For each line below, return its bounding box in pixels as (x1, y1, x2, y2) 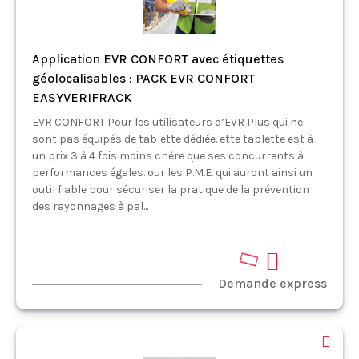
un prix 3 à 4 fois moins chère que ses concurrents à (32, 148, 304, 163)
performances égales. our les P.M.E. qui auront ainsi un (32, 165, 313, 179)
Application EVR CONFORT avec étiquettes (32, 50, 284, 67)
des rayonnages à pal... (32, 199, 148, 213)
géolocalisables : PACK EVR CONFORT (32, 70, 255, 86)
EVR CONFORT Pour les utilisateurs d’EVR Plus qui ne (32, 115, 303, 129)
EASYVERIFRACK (32, 89, 131, 105)
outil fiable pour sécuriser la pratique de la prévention (32, 182, 309, 196)
